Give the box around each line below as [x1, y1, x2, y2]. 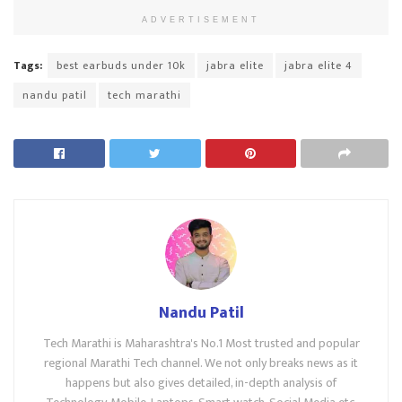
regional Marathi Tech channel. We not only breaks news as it [44, 352, 358, 373]
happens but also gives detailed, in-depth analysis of [66, 371, 336, 393]
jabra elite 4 [284, 56, 353, 74]
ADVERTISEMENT [142, 14, 260, 24]
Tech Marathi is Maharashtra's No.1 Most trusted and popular [42, 332, 360, 354]
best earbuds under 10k [57, 56, 186, 74]
